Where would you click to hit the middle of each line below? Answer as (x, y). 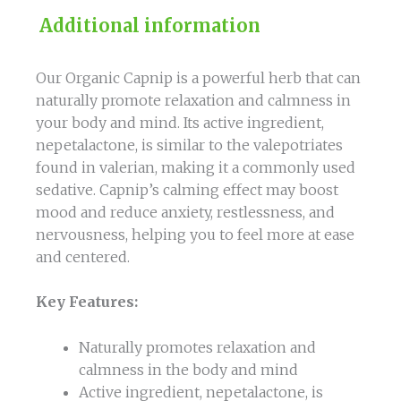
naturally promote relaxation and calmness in (193, 100)
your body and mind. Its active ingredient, (180, 122)
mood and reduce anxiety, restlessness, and (185, 212)
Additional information (150, 25)
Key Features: (87, 302)
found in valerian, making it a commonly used (196, 167)
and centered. (83, 256)
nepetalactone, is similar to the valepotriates (189, 145)
